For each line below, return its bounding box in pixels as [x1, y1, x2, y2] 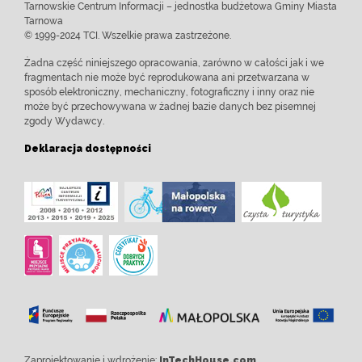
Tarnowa [24, 15, 63, 27]
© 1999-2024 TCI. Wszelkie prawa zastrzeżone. [24, 30, 231, 41]
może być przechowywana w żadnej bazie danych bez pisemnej [24, 101, 316, 112]
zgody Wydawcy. [24, 116, 104, 127]
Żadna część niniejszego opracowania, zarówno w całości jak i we [24, 57, 324, 69]
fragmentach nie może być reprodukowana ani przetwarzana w [24, 72, 309, 83]
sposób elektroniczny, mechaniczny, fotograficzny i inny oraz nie [24, 86, 314, 98]
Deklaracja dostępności [24, 143, 151, 154]
